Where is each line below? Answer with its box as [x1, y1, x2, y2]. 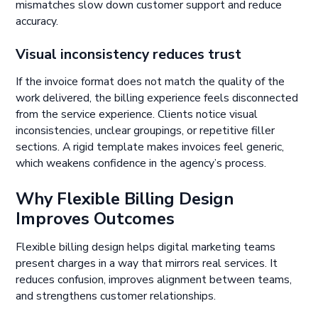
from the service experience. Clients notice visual [16, 106, 258, 123]
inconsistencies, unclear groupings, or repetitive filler [16, 123, 275, 139]
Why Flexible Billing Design [16, 187, 234, 210]
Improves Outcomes [16, 207, 175, 230]
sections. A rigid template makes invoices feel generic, [16, 139, 285, 155]
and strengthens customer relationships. [16, 288, 216, 305]
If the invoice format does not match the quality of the [16, 74, 285, 90]
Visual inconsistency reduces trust [16, 45, 242, 65]
